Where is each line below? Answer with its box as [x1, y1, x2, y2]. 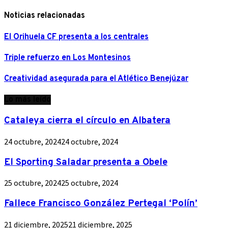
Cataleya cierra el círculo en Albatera [4, 115, 170, 127]
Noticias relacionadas [4, 11, 85, 21]
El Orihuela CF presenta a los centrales [4, 32, 149, 42]
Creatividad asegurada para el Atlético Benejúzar [4, 74, 188, 84]
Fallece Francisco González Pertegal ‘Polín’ [4, 197, 197, 210]
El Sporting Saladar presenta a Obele [4, 156, 167, 168]
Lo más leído [4, 95, 51, 105]
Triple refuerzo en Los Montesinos [4, 52, 131, 63]
